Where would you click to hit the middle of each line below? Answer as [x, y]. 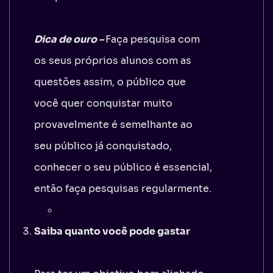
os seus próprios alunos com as [113, 60]
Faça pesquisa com [153, 39]
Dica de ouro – [69, 39]
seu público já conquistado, [103, 146]
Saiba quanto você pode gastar [112, 231]
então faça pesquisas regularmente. [123, 188]
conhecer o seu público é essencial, [123, 167]
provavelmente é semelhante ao [113, 124]
